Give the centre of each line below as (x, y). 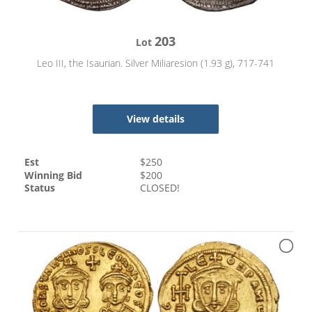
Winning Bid (54, 175)
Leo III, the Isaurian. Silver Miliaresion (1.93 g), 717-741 (156, 63)
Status (40, 188)
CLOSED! (160, 188)
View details (156, 119)
